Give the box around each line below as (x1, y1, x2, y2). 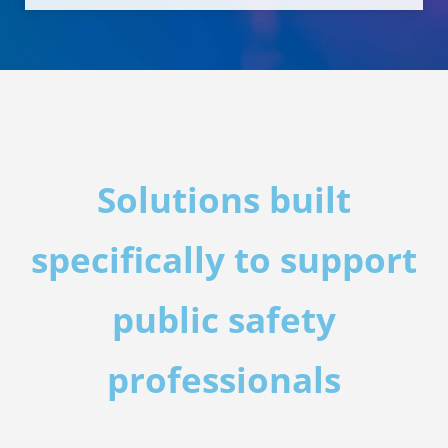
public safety (112, 295, 336, 343)
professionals (107, 355, 341, 403)
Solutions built (97, 175, 351, 223)
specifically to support (31, 235, 417, 283)
